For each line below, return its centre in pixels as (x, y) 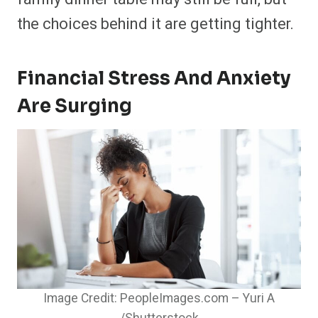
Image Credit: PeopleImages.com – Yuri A (159, 299)
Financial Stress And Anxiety (154, 78)
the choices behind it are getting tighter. (155, 24)
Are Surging (75, 106)
